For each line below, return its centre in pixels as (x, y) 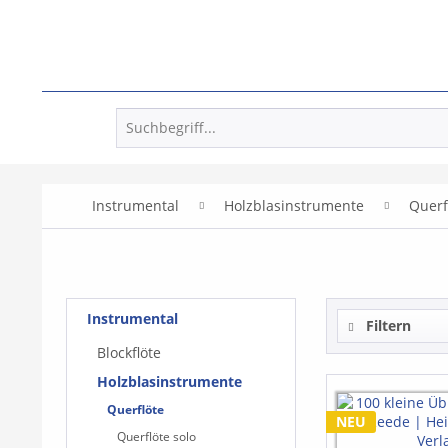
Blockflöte (129, 352)
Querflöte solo (156, 436)
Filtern (386, 325)
